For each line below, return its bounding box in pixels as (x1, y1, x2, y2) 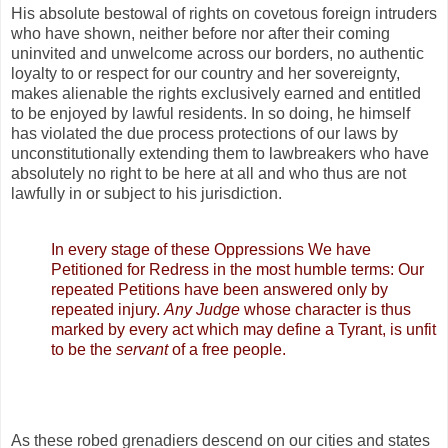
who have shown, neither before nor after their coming (11, 24, 390, 42)
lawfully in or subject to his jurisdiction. (11, 184, 282, 202)
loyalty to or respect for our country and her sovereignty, (11, 64, 400, 82)
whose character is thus (240, 300, 411, 318)
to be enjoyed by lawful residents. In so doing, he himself (11, 104, 410, 122)
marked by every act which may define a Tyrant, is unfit (51, 320, 436, 338)
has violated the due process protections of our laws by (11, 124, 398, 142)
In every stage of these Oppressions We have (51, 240, 371, 258)
